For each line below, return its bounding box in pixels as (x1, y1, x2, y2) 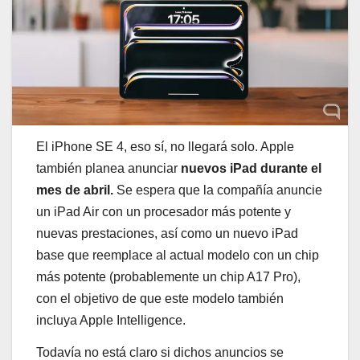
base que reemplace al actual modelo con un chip (36, 248, 319, 263)
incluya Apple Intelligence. (36, 313, 186, 328)
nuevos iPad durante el (178, 162, 321, 176)
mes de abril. (36, 183, 113, 198)
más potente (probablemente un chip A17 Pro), (36, 270, 301, 284)
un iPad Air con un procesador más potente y (36, 205, 291, 219)
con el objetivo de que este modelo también (36, 292, 284, 306)
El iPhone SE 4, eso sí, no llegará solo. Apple (36, 140, 294, 154)
